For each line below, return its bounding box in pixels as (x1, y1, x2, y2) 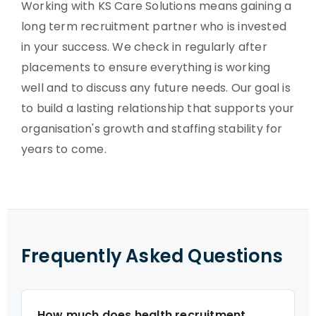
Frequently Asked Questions (21, 243, 284, 269)
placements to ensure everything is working (21, 59, 271, 75)
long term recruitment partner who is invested (21, 18, 287, 35)
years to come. (21, 141, 107, 157)
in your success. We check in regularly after (21, 39, 267, 55)
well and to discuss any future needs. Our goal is (21, 80, 291, 96)
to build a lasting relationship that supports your (21, 100, 295, 116)
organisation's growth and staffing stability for (21, 121, 283, 137)
